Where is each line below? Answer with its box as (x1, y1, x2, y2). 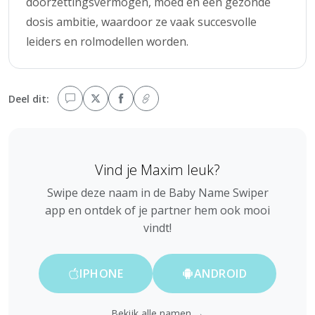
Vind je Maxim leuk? (95, 160, 220, 179)
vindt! (143, 219, 172, 236)
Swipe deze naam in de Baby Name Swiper (46, 184, 269, 200)
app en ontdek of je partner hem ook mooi (45, 202, 270, 218)
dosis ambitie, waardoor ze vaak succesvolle (26, 13, 257, 30)
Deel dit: (8, 91, 49, 105)
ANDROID (193, 265, 247, 281)
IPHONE (79, 265, 124, 281)
